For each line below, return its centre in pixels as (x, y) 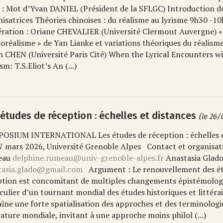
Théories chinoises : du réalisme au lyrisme (111, 20)
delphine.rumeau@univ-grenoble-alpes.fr (88, 158)
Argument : (110, 169)
